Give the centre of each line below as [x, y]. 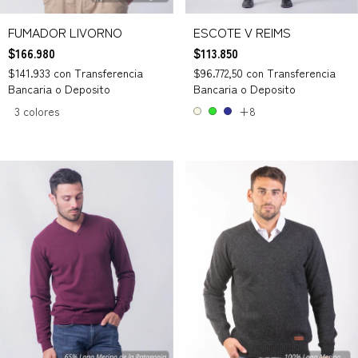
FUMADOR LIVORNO [65, 32]
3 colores [37, 111]
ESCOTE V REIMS [242, 32]
